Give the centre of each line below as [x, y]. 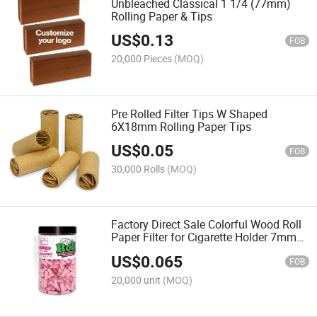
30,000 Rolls [138, 169]
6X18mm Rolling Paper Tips [181, 126]
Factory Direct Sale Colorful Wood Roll [207, 225]
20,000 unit [136, 279]
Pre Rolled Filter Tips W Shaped [190, 114]
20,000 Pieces [142, 58]
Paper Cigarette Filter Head [178, 250]
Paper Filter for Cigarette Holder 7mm [204, 237]
